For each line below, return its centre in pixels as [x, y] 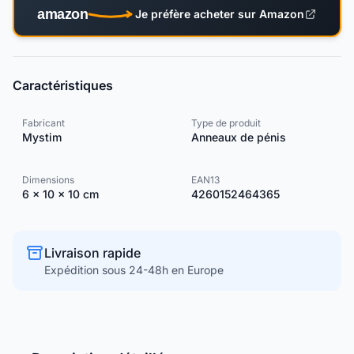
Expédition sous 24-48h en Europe [134, 270]
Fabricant [43, 123]
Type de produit [226, 123]
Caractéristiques [63, 85]
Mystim [42, 137]
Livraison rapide [92, 253]
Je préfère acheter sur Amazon [220, 13]
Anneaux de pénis [239, 137]
